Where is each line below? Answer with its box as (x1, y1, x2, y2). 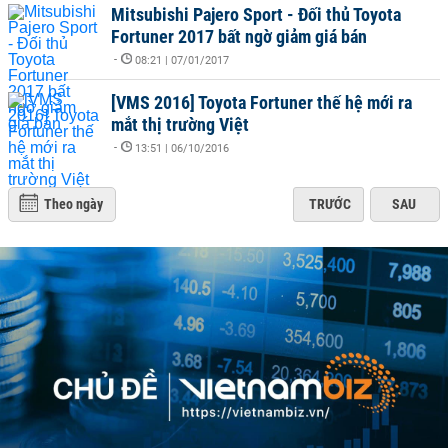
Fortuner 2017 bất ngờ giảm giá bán (111, 26, 367, 47)
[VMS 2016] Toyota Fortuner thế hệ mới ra (111, 92, 412, 113)
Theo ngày (44, 196, 103, 212)
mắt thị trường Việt (111, 114, 249, 135)
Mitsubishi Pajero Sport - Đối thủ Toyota (111, 4, 401, 25)
